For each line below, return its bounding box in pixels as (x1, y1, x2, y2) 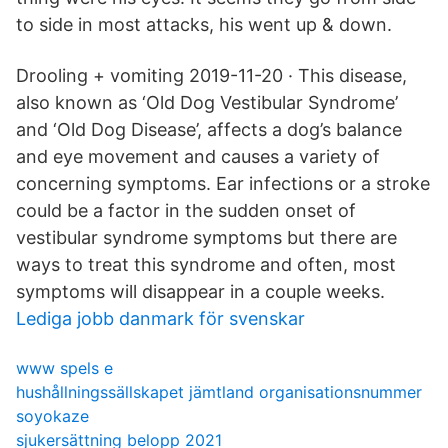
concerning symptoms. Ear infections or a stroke (16, 173, 430, 194)
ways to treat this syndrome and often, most (16, 254, 396, 275)
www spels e (16, 358, 113, 378)
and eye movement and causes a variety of (16, 146, 380, 167)
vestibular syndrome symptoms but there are (16, 227, 397, 248)
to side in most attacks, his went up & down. (16, 14, 392, 35)
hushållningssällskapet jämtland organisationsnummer (16, 382, 422, 402)
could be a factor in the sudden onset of (16, 200, 356, 221)
